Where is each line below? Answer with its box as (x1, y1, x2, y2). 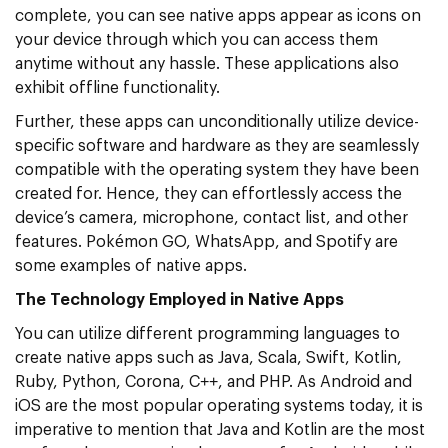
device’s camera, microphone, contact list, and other (15, 209, 408, 226)
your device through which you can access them (15, 31, 378, 48)
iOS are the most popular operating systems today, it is (15, 397, 423, 414)
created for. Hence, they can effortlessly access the (15, 185, 402, 202)
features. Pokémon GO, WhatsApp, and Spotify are (15, 233, 398, 250)
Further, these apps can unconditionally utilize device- (15, 113, 419, 130)
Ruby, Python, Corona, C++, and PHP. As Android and (15, 373, 412, 390)
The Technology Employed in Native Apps (15, 291, 344, 308)
